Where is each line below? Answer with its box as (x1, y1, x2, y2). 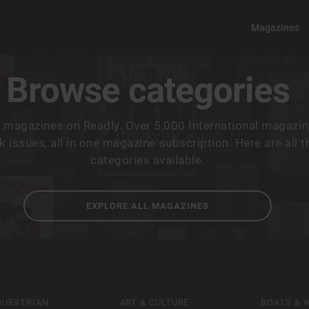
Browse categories (6, 70, 290, 110)
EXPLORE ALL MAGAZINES (86, 201, 209, 211)
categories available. (90, 153, 205, 167)
